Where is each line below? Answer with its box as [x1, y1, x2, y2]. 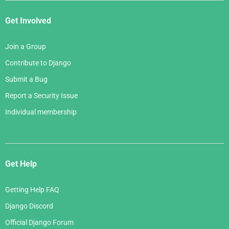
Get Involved [5, 16, 51, 26]
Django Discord [5, 202, 53, 211]
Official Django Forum [5, 218, 74, 227]
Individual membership [5, 108, 77, 117]
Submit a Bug [5, 75, 48, 84]
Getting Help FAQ [5, 186, 59, 194]
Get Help [5, 159, 37, 169]
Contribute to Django [5, 59, 71, 67]
